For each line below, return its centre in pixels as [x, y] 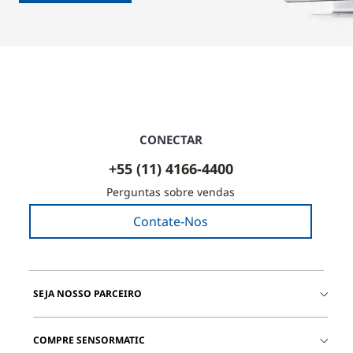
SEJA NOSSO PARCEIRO [87, 294]
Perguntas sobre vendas [171, 192]
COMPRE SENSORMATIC [89, 340]
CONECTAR [171, 139]
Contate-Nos [171, 221]
